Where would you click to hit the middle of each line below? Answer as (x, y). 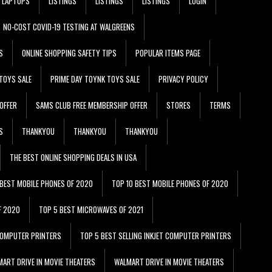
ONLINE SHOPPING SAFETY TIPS (69, 53)
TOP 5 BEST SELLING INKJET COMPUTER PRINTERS (156, 235)
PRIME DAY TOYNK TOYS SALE (95, 79)
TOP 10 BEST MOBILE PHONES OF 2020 (170, 183)
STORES (178, 105)
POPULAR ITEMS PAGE (168, 53)
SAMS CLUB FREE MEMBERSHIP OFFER (92, 105)
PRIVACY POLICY (183, 79)
